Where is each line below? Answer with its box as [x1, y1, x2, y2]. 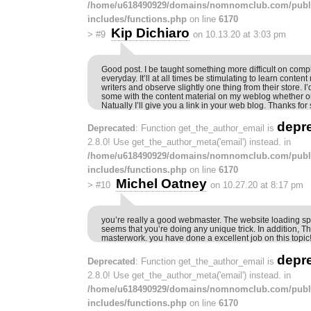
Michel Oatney [115, 176, 207, 192]
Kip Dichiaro [110, 25, 190, 40]
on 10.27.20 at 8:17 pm [210, 180, 303, 191]
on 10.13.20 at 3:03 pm [192, 28, 286, 40]
